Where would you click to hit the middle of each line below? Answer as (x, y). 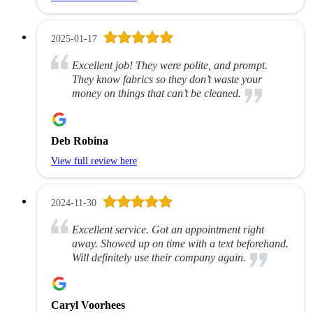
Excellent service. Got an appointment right (168, 230)
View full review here (94, 161)
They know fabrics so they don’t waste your (167, 80)
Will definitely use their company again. (159, 258)
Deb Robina (80, 141)
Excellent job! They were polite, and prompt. (170, 66)
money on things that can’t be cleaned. (156, 94)
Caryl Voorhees (88, 305)
